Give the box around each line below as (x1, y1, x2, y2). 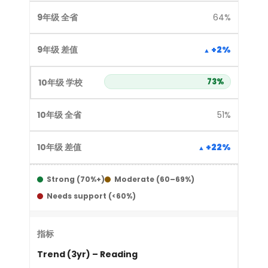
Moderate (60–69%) (114, 174, 194, 184)
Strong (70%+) (47, 174, 105, 184)
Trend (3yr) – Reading (37, 248, 138, 260)
